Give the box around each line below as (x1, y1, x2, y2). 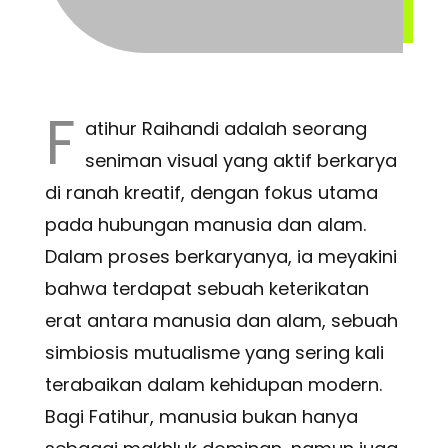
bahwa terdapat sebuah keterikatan (44, 276, 369, 302)
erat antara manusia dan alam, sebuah (44, 308, 398, 334)
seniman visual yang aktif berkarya (84, 148, 397, 174)
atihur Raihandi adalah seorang (84, 116, 367, 142)
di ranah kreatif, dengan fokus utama (44, 180, 378, 206)
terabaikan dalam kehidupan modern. (44, 372, 382, 398)
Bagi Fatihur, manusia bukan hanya (44, 404, 358, 430)
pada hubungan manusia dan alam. (44, 212, 366, 238)
